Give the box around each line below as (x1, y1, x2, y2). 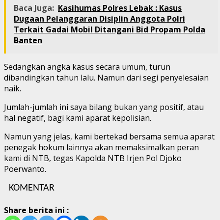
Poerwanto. (4, 163, 46, 174)
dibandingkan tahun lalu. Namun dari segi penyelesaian (4, 72, 209, 83)
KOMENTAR (9, 183, 55, 193)
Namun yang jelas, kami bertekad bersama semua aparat (4, 131, 215, 142)
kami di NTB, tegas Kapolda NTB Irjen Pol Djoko (4, 152, 182, 164)
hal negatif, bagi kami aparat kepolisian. (4, 112, 151, 123)
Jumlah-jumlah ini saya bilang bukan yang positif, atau (4, 101, 204, 112)
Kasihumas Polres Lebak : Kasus (58, 2, 182, 13)
